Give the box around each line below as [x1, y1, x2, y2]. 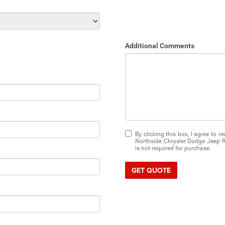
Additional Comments [125, 42, 194, 50]
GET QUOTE [132, 165, 171, 175]
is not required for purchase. [135, 145, 211, 152]
